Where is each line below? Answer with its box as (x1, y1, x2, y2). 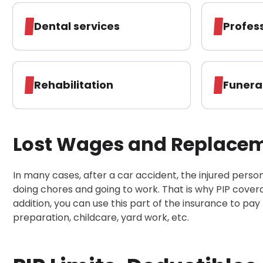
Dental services (34, 18, 120, 33)
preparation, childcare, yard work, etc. (13, 210, 189, 224)
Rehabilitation (34, 77, 113, 92)
